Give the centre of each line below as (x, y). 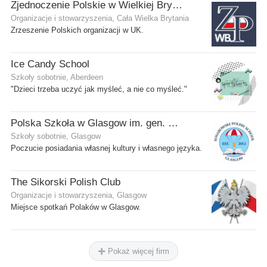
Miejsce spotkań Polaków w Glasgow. (76, 207)
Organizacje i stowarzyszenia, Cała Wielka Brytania (100, 18)
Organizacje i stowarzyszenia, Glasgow (79, 195)
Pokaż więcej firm (137, 251)
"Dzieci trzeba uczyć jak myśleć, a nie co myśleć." (99, 89)
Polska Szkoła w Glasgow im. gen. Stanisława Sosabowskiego (173, 123)
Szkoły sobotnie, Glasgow (56, 136)
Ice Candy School (50, 64)
